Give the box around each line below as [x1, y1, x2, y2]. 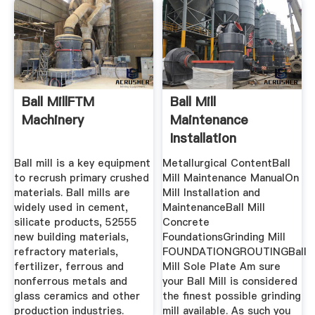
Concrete [162, 215, 210, 230]
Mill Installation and [162, 186, 261, 200]
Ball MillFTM [21, 93, 94, 111]
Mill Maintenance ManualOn [162, 171, 300, 186]
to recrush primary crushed [13, 171, 149, 186]
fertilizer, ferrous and [13, 259, 124, 274]
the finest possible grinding [162, 289, 302, 304]
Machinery [21, 111, 84, 129]
